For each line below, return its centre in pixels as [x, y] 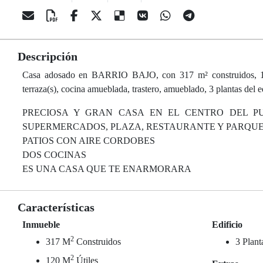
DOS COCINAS [54, 155]
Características [56, 207]
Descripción [48, 56]
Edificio [227, 225]
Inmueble [41, 225]
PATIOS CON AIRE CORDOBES [89, 141]
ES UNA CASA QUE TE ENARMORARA [107, 169]
